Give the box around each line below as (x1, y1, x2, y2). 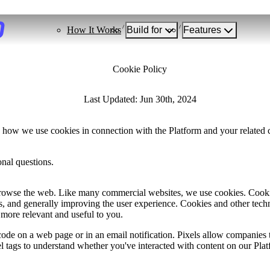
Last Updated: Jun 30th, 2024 (83, 93, 196, 104)
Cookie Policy (113, 63, 167, 74)
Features (183, 24, 221, 35)
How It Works (67, 24, 121, 35)
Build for (127, 24, 162, 35)
